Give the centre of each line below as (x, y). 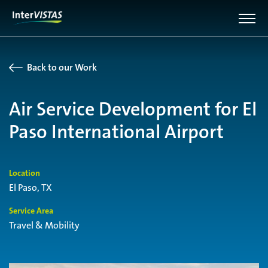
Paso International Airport (116, 132)
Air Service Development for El (133, 109)
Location (25, 173)
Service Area (31, 211)
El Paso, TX (31, 188)
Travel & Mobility (44, 226)
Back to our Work (62, 67)
